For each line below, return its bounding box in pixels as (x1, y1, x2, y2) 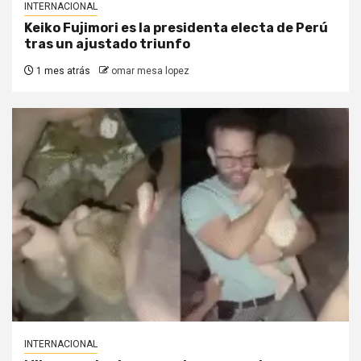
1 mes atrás (34, 64, 90, 77)
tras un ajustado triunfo (24, 35, 190, 52)
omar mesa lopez (111, 64, 189, 77)
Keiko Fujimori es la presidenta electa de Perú (24, 19, 328, 35)
